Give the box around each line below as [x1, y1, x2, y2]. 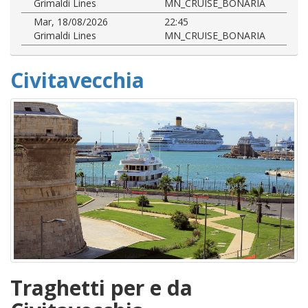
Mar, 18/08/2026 [34, 14, 108, 28]
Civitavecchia [10, 65, 144, 94]
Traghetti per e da [10, 274, 192, 302]
